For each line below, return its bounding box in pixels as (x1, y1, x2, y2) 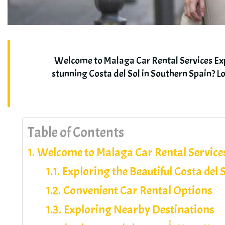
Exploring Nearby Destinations (63, 202, 214, 217)
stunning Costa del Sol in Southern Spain (52, 67, 212, 80)
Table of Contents (28, 124, 125, 142)
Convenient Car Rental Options (63, 183, 212, 198)
